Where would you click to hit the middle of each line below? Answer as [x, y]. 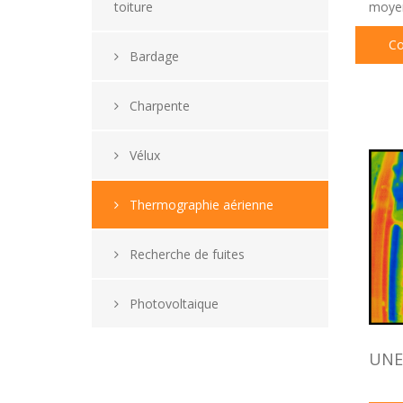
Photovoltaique [169, 304]
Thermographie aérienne [196, 205]
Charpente [154, 106]
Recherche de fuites [182, 254]
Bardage [149, 56]
